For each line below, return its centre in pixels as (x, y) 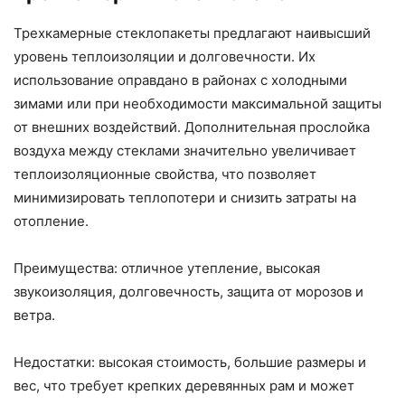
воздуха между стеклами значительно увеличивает (185, 150)
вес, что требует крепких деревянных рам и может (184, 385)
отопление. (51, 221)
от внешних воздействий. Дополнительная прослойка (192, 127)
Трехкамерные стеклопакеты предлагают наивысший (192, 33)
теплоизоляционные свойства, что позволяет (165, 174)
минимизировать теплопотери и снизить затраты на (185, 197)
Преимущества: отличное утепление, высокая (167, 268)
